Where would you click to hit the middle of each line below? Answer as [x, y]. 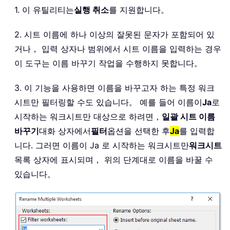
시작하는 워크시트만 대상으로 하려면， [88, 116]
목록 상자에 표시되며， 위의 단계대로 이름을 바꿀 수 [114, 159]
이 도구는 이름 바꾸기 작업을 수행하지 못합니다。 [108, 63]
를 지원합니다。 [139, 9]
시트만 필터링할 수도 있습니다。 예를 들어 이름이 [108, 102]
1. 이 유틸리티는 [44, 9]
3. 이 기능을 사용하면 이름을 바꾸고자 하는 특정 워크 [114, 88]
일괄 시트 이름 [188, 116]
